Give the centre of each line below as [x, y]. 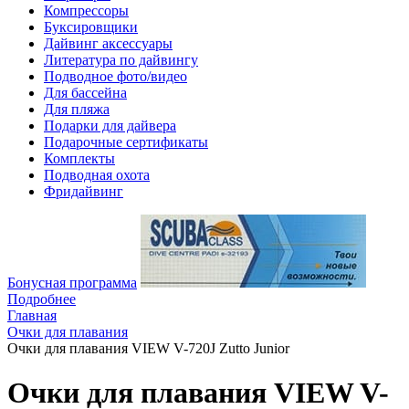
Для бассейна [85, 93]
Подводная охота [97, 175]
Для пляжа [77, 109]
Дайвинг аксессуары [108, 43]
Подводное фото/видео [115, 76]
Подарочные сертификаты [126, 142]
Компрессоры [86, 10]
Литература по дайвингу [121, 60]
